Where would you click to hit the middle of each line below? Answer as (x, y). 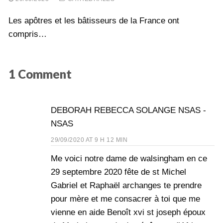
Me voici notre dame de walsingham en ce (129, 159)
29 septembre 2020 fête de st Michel (118, 172)
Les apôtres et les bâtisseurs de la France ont (94, 20)
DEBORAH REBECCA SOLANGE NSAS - (128, 111)
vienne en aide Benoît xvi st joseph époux (128, 213)
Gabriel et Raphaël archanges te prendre (126, 186)
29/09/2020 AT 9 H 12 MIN (89, 140)
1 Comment (40, 74)
